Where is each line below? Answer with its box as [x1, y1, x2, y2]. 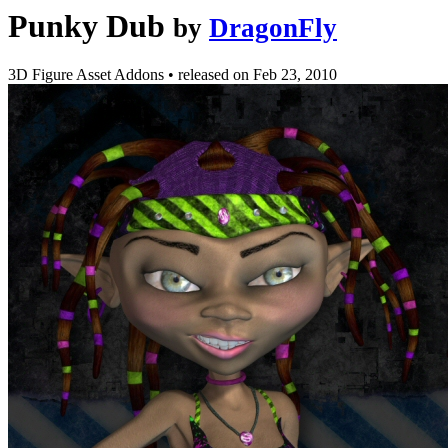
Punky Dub [8, 8, 165, 44]
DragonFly [209, 13, 337, 43]
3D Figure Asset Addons [8, 66, 168, 84]
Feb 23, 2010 [253, 66, 337, 84]
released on [178, 66, 253, 84]
